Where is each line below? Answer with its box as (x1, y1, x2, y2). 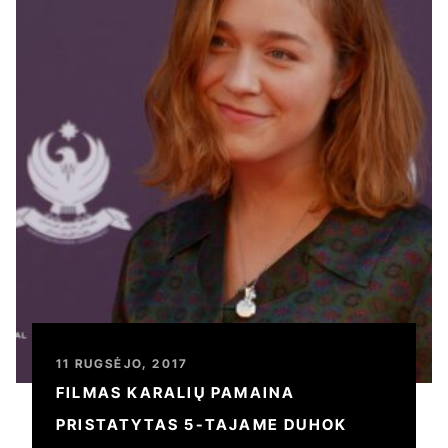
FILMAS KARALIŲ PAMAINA (56, 383, 296, 402)
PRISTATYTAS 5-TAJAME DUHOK (56, 415, 348, 434)
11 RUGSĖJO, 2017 (56, 356, 189, 371)
